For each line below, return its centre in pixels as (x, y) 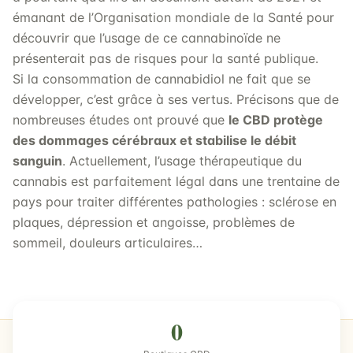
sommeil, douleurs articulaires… (108, 243)
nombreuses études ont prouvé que (121, 120)
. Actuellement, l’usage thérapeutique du (182, 161)
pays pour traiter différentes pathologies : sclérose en (175, 202)
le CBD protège (276, 120)
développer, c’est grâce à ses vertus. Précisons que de (176, 99)
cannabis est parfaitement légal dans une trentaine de (176, 181)
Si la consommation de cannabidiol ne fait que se (162, 79)
